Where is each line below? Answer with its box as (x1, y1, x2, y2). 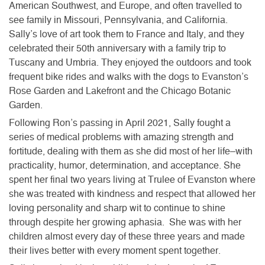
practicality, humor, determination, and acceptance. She (9, 160, 241, 170)
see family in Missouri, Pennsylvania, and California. (9, 15, 228, 25)
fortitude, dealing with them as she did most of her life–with (9, 146, 253, 156)
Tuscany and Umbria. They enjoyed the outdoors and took (9, 57, 251, 67)
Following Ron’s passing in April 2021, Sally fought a (9, 118, 231, 128)
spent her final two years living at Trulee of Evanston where (9, 174, 256, 185)
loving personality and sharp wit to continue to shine (9, 203, 225, 213)
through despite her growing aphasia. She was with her (9, 217, 241, 227)
